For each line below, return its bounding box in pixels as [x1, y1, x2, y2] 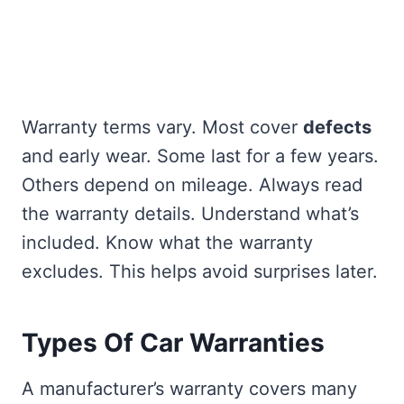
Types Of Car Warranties [22, 327, 325, 359]
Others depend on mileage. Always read [22, 174, 363, 197]
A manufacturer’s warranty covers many [22, 378, 357, 400]
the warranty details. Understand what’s [22, 203, 359, 225]
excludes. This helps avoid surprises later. [22, 261, 378, 283]
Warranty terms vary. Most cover [22, 116, 303, 139]
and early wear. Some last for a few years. [22, 145, 379, 168]
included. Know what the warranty [22, 232, 313, 254]
